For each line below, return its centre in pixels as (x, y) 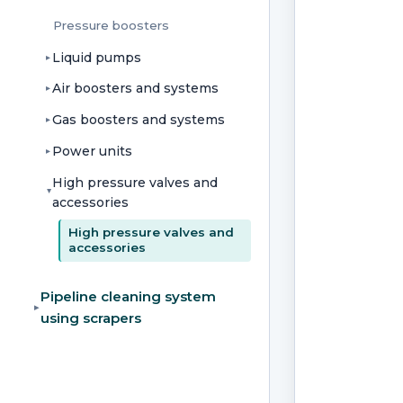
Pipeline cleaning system (128, 296)
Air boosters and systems (136, 89)
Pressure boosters (111, 25)
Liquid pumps (97, 57)
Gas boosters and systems (139, 120)
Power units (93, 152)
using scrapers (90, 318)
